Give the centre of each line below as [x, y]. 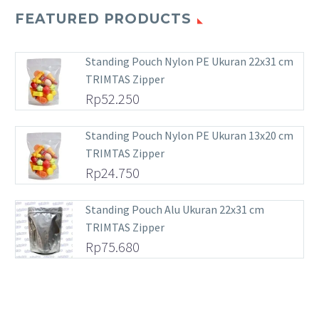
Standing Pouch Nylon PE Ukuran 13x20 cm [189, 135]
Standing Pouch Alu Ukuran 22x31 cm [175, 209]
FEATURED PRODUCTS [104, 19]
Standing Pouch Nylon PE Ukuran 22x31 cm [189, 61]
